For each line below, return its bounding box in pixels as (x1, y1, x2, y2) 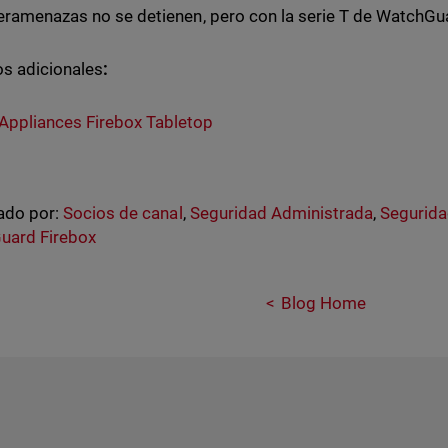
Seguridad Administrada (189, 203, 373, 223)
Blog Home (280, 293, 366, 313)
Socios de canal (63, 203, 183, 223)
